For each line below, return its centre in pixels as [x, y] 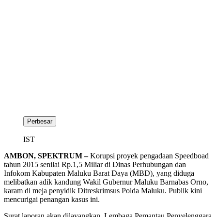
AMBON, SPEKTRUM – [46, 155]
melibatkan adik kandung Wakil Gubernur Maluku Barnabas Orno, [106, 182]
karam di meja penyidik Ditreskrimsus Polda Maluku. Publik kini [103, 190]
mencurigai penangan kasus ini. [52, 199]
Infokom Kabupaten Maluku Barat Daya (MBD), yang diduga [99, 173]
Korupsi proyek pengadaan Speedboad [148, 155]
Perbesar [40, 121]
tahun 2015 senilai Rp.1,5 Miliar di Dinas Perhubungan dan [95, 164]
